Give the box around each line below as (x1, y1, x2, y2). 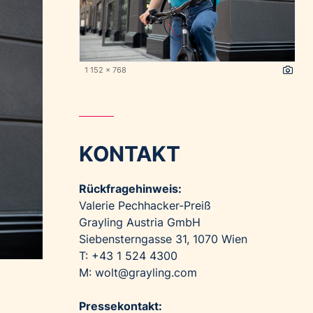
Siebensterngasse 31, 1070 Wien (79, 232, 248, 247)
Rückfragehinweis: (79, 182, 182, 196)
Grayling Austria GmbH (79, 215, 201, 230)
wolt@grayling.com (95, 265, 198, 280)
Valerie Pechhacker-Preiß (79, 198, 212, 213)
